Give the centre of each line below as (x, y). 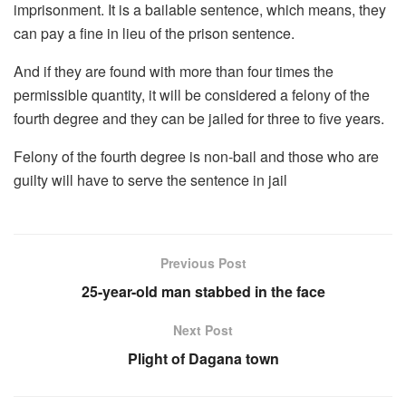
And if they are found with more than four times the (174, 72)
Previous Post (203, 263)
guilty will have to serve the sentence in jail (150, 180)
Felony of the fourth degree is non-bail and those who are (196, 157)
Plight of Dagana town (203, 359)
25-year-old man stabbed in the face (203, 292)
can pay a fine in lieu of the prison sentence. (154, 34)
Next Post (203, 330)
